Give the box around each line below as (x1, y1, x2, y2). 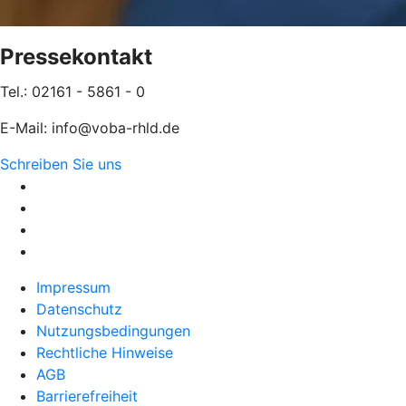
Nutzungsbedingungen (36, 321, 190, 340)
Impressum (36, 277, 111, 296)
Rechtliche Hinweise (36, 343, 173, 362)
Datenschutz (36, 299, 122, 318)
